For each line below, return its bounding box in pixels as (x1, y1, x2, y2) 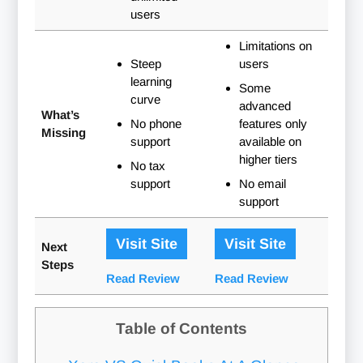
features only (238, 116, 307, 130)
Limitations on (238, 38, 312, 53)
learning (130, 74, 172, 88)
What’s (41, 107, 79, 122)
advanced (238, 98, 291, 113)
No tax (130, 158, 165, 173)
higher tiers (238, 152, 297, 166)
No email (238, 176, 286, 190)
